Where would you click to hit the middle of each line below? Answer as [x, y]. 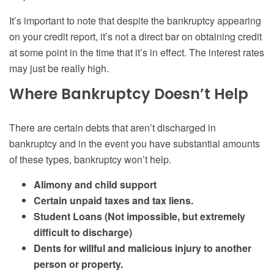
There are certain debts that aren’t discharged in [113, 128]
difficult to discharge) [83, 232]
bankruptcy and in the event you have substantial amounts [135, 144]
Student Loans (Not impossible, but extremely [139, 217]
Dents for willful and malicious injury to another [143, 248]
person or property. [78, 264]
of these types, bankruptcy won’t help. [90, 160]
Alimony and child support [95, 185]
